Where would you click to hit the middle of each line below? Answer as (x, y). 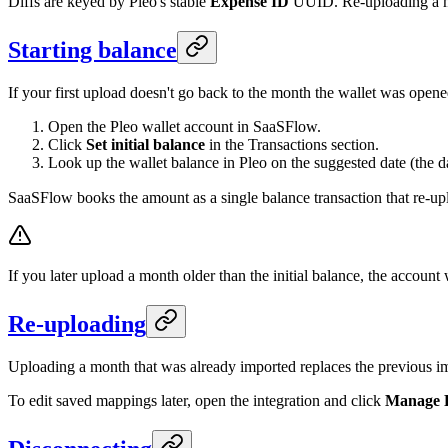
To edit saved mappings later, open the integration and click (196, 401)
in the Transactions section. (292, 145)
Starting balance (92, 50)
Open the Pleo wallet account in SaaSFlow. (184, 127)
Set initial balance (145, 145)
